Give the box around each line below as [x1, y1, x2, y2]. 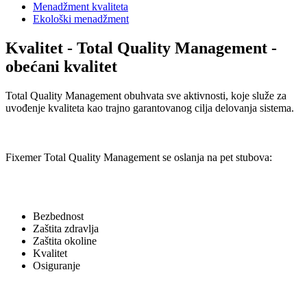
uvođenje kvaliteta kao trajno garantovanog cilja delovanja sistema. [5, 102, 294, 114]
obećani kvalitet [5, 58, 117, 76]
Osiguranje [33, 260, 80, 271]
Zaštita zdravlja [33, 223, 99, 234]
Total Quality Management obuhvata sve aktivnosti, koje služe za [5, 90, 286, 101]
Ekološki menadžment [33, 13, 129, 25]
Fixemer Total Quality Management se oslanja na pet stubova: [5, 151, 272, 163]
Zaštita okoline [33, 235, 97, 247]
